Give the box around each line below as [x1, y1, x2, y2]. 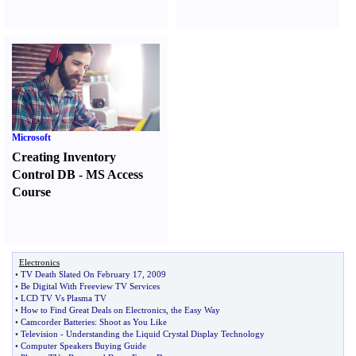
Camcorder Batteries [21, 317, 95, 327]
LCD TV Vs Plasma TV [21, 293, 106, 303]
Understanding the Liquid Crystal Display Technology [66, 329, 265, 339]
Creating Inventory [12, 150, 116, 164]
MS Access [86, 168, 143, 181]
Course [12, 185, 51, 199]
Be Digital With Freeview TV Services [21, 281, 160, 291]
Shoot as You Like [99, 317, 167, 327]
